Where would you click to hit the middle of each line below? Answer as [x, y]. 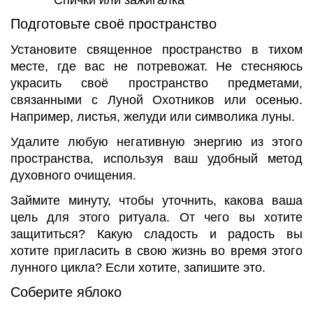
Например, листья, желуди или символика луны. [153, 117]
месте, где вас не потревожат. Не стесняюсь [156, 67]
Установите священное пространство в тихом [156, 50]
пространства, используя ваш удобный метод [156, 158]
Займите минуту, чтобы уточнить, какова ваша [156, 200]
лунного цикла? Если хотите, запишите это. [138, 267]
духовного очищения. [73, 175]
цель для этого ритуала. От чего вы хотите [156, 217]
